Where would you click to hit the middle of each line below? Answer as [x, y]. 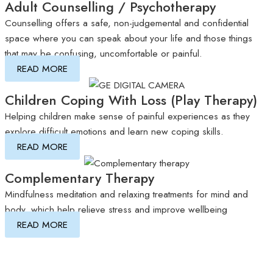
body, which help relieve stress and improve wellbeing [116, 209]
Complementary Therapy [80, 178]
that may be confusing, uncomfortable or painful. [104, 54]
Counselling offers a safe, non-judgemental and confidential [127, 23]
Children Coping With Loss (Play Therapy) [131, 100]
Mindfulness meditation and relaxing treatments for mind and [126, 194]
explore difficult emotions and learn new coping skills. [114, 131]
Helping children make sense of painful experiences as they [127, 116]
